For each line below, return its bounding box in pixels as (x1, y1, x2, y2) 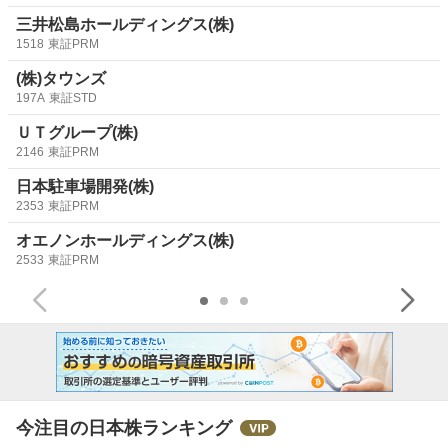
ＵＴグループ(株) (16, 123, 138, 141)
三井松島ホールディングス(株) (16, 15, 234, 33)
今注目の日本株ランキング (16, 417, 232, 438)
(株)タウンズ (16, 69, 106, 87)
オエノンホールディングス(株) (16, 231, 234, 249)
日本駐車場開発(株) (16, 177, 154, 195)
